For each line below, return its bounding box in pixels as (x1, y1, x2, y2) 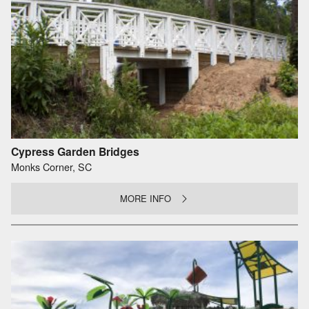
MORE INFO (120, 191, 172, 205)
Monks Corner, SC (11, 159, 92, 174)
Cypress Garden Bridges (11, 143, 139, 159)
